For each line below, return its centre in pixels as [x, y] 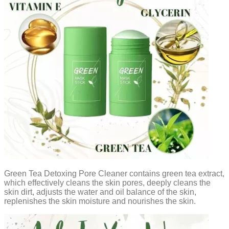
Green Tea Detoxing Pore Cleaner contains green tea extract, [114, 173]
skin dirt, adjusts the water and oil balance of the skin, [100, 192]
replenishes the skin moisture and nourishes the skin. [100, 201]
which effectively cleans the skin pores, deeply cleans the [107, 182]
